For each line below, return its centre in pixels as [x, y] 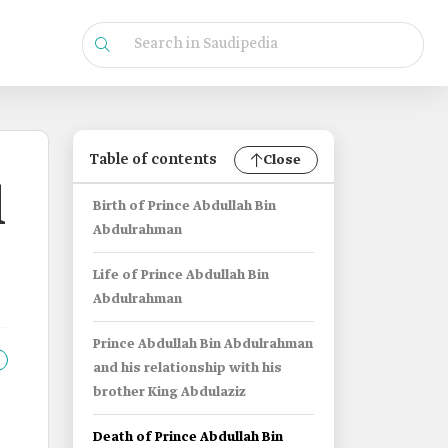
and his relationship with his [187, 368]
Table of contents [153, 160]
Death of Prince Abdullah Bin [188, 437]
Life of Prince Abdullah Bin [181, 275]
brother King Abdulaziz [169, 392]
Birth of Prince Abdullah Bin [184, 206]
